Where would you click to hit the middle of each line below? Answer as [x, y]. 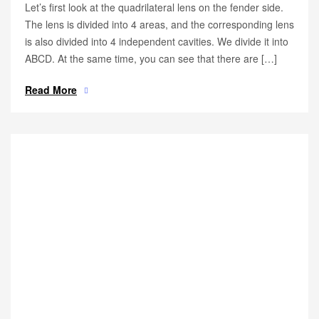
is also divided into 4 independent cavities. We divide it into [157, 41]
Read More [51, 90]
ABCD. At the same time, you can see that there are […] [151, 58]
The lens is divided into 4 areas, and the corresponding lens [159, 24]
